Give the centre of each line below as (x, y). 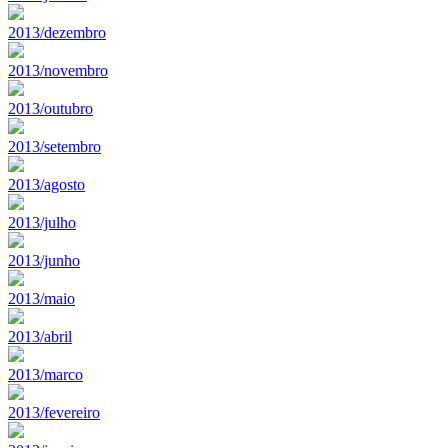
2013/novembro (58, 70)
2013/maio (41, 298)
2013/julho (42, 222)
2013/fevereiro (54, 412)
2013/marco (45, 374)
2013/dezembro (57, 32)
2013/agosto (46, 184)
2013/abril (40, 336)
